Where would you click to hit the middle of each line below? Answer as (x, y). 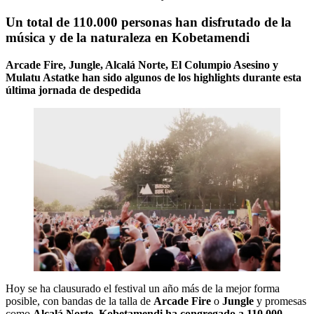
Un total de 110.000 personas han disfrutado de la (149, 22)
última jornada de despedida (73, 90)
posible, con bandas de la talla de (80, 301)
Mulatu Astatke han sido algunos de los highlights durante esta (153, 77)
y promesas (281, 301)
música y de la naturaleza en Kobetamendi (128, 38)
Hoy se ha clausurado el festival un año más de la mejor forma (143, 289)
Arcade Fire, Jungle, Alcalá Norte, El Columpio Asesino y (142, 64)
